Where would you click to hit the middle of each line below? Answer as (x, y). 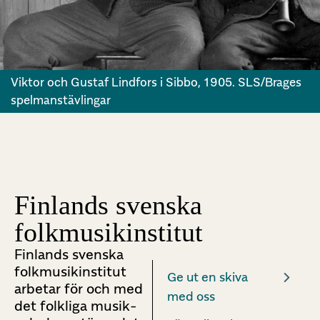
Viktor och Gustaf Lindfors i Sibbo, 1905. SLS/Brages (156, 82)
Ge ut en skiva (208, 277)
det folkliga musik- (75, 306)
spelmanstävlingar (61, 100)
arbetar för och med (79, 289)
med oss (191, 296)
